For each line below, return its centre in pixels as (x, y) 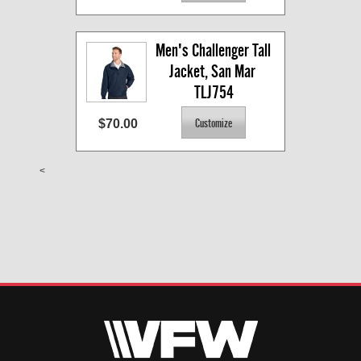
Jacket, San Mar (212, 72)
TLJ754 (214, 93)
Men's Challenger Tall (213, 51)
